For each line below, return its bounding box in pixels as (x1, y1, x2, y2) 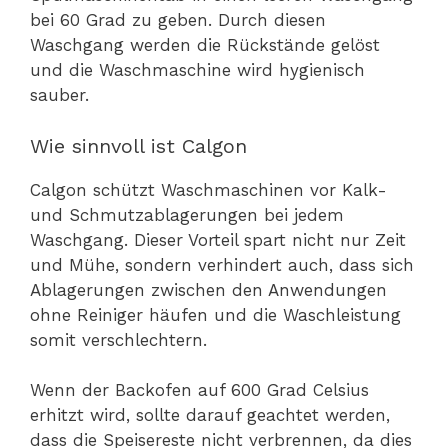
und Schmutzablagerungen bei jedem (30, 204, 344, 225)
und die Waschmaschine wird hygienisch (30, 60, 365, 81)
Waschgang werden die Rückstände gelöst (30, 35, 380, 56)
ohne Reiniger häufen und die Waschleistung (30, 304, 401, 325)
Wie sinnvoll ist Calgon (30, 133, 247, 158)
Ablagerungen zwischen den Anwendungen (30, 279, 387, 300)
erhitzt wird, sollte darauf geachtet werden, (30, 405, 390, 426)
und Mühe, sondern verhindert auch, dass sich (30, 254, 414, 275)
